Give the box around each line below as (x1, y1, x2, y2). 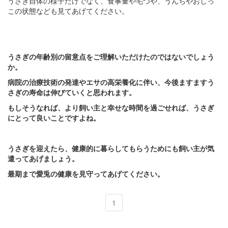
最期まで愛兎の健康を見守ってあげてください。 (8, 168, 164, 179)
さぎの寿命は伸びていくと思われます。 (8, 87, 136, 97)
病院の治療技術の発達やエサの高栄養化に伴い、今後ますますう (8, 76, 214, 87)
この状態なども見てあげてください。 (8, 5, 129, 16)
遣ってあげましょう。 (8, 153, 79, 163)
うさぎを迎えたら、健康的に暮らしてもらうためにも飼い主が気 (8, 142, 214, 153)
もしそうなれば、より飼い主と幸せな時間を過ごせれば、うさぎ (8, 102, 214, 112)
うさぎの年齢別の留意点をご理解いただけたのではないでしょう (8, 51, 214, 62)
